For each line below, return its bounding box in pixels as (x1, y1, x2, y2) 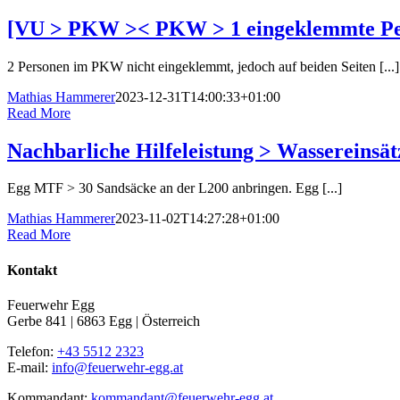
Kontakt (7, 262, 57, 278)
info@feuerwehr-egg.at (52, 359, 183, 375)
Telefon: (7, 343, 57, 359)
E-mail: (7, 359, 52, 375)
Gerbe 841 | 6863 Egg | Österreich (7, 312, 200, 329)
